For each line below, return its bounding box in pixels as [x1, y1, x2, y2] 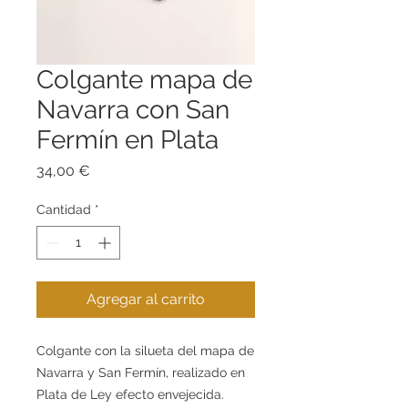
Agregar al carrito [87, 291, 205, 308]
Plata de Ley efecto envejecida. [36, 387, 224, 402]
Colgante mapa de [36, 65, 252, 95]
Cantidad [36, 202, 91, 217]
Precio [89, 161, 132, 178]
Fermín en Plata [36, 125, 219, 155]
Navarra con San [36, 95, 229, 125]
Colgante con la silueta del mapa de [36, 343, 254, 358]
